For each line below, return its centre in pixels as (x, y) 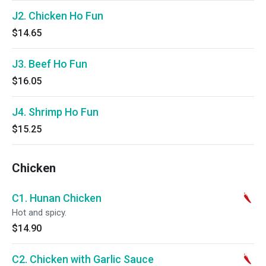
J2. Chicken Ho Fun (58, 16)
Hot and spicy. (39, 213)
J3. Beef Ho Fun (50, 64)
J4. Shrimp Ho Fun (55, 112)
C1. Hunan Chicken (57, 198)
